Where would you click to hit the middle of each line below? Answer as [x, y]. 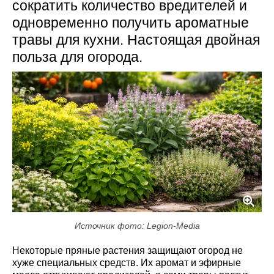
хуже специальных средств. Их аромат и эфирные [127, 262]
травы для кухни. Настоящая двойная [136, 40]
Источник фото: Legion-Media [137, 225]
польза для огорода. [77, 57]
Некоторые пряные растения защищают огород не [128, 250]
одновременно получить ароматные [131, 23]
